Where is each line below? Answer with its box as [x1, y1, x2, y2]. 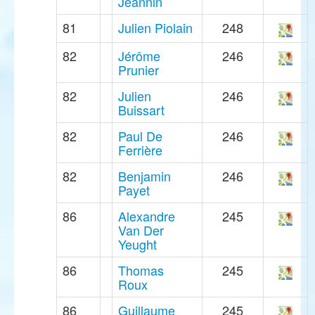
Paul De [118, 127, 162, 146]
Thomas [118, 261, 164, 280]
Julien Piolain [118, 18, 193, 37]
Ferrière [118, 141, 162, 160]
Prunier [118, 60, 159, 79]
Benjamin [118, 167, 171, 186]
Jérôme [118, 46, 160, 65]
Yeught [118, 235, 157, 254]
